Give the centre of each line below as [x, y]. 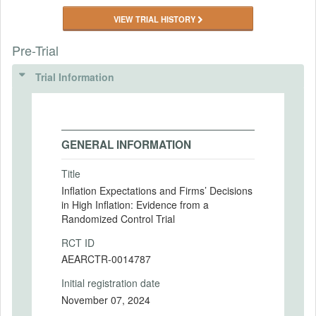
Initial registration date [111, 283]
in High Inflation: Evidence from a [135, 204]
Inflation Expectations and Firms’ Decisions [157, 190]
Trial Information [75, 77]
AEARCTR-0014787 [106, 259]
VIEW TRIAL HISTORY [156, 19]
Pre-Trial [35, 50]
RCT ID [78, 242]
